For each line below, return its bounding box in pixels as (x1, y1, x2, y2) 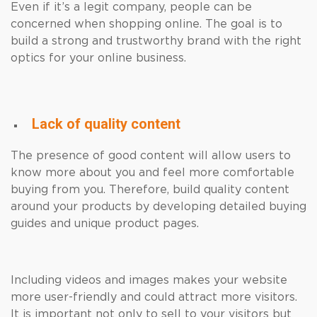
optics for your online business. (11, 52, 186, 64)
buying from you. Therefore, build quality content (11, 184, 289, 195)
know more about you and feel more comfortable (11, 167, 294, 178)
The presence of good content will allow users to (11, 150, 291, 161)
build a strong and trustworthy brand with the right (11, 35, 301, 47)
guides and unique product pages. (11, 218, 199, 229)
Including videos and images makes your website (11, 275, 287, 286)
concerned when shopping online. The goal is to (11, 18, 282, 30)
